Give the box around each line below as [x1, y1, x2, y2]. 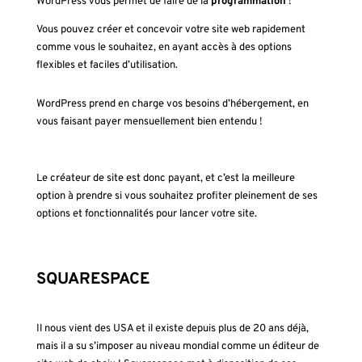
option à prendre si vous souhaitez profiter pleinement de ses [36, 189, 318, 203]
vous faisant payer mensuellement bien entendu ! [36, 115, 263, 128]
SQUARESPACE [36, 268, 149, 290]
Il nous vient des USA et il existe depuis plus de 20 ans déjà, [36, 322, 309, 335]
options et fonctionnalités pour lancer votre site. [36, 207, 257, 221]
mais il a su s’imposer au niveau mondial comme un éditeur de [36, 339, 319, 353]
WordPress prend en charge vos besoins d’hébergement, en [36, 97, 309, 111]
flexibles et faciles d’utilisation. [36, 58, 178, 72]
